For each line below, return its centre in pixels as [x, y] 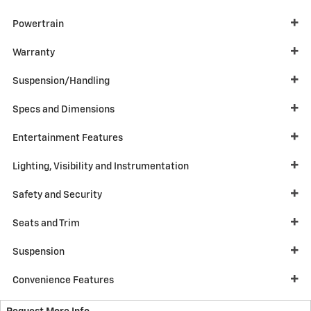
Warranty [34, 52]
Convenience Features [63, 280]
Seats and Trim [46, 223]
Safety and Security [57, 195]
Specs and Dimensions [64, 109]
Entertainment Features [68, 138]
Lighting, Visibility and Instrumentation [101, 166]
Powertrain [38, 24]
